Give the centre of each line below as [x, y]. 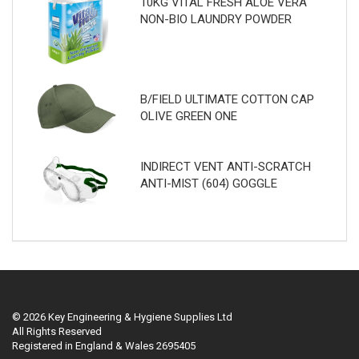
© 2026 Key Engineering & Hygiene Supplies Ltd [122, 317]
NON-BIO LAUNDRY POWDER [216, 20]
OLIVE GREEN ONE [188, 117]
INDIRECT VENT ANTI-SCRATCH [225, 167]
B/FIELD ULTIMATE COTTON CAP [227, 100]
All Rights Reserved [57, 331]
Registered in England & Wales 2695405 [104, 345]
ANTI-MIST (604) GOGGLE [208, 184]
